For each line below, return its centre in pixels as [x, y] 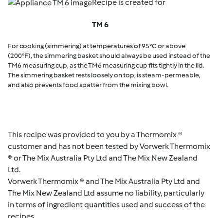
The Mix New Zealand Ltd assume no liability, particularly [106, 193]
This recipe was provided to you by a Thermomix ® [95, 135]
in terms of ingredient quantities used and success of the [106, 205]
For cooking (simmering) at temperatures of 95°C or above [97, 46]
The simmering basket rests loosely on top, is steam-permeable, [104, 75]
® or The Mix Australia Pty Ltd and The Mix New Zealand [103, 158]
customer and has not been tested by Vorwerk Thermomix [109, 146]
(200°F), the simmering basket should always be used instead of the [109, 56]
